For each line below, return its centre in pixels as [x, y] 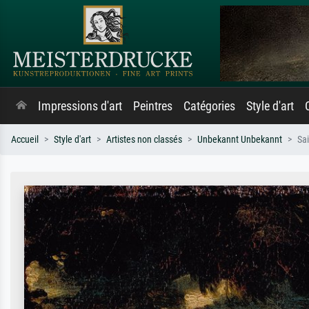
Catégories [209, 106]
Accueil [25, 140]
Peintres [153, 106]
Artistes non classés [144, 140]
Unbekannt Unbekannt [240, 140]
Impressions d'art [80, 106]
